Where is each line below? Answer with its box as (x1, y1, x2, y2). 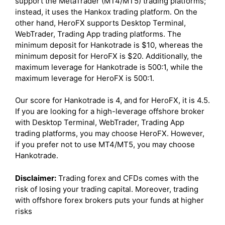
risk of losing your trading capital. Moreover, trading (15, 184, 198, 194)
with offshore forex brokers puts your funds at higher (15, 195, 204, 205)
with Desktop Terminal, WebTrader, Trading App (15, 118, 184, 128)
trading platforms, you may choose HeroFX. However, (15, 129, 204, 139)
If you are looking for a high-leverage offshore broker (15, 106, 204, 117)
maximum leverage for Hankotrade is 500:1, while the (15, 62, 203, 72)
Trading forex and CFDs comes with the (56, 173, 199, 183)
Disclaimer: (15, 173, 56, 183)
